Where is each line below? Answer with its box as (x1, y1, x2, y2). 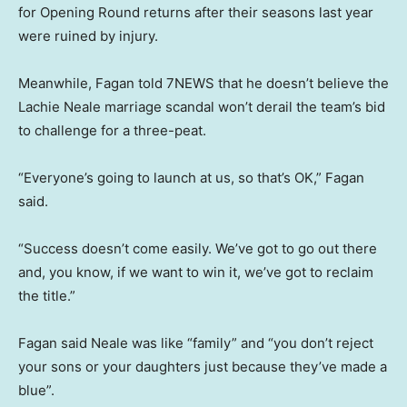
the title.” (18, 287, 75, 305)
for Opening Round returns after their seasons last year (18, 4, 373, 22)
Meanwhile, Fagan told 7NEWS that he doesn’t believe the (18, 74, 389, 93)
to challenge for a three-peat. (18, 122, 206, 140)
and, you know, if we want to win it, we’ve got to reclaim (18, 263, 373, 282)
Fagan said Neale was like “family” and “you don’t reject (18, 334, 373, 352)
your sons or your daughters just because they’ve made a (18, 358, 387, 376)
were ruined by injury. (18, 27, 158, 45)
